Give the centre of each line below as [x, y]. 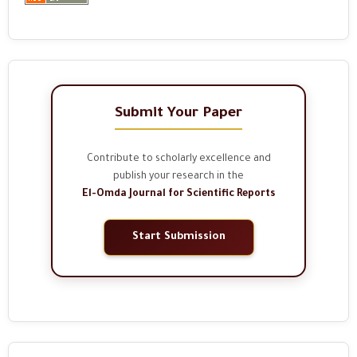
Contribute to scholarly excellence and [178, 159]
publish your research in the [178, 177]
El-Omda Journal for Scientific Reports [178, 194]
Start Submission [178, 237]
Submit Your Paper [178, 114]
